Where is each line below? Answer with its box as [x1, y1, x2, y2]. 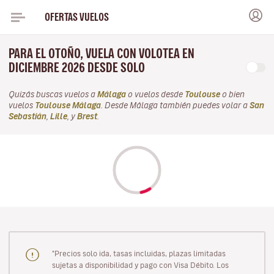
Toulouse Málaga [35, 102, 101, 109]
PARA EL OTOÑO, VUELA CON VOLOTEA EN [9, 47, 194, 60]
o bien [220, 91, 245, 98]
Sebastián [9, 113, 46, 120]
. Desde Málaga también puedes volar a [101, 102, 250, 109]
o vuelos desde [126, 91, 185, 98]
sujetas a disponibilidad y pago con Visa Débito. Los [51, 261, 229, 268]
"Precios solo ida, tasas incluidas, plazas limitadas [51, 249, 226, 257]
